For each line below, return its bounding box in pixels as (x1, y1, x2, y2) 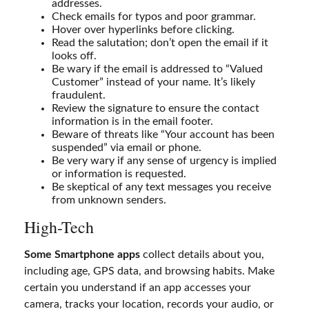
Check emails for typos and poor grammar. (52, 10, 256, 22)
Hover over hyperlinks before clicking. (52, 23, 235, 35)
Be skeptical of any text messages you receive (52, 181, 271, 192)
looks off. (52, 50, 97, 61)
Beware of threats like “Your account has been (52, 128, 275, 140)
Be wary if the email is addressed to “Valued (52, 63, 263, 74)
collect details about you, (140, 248, 264, 260)
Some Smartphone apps (24, 248, 140, 260)
